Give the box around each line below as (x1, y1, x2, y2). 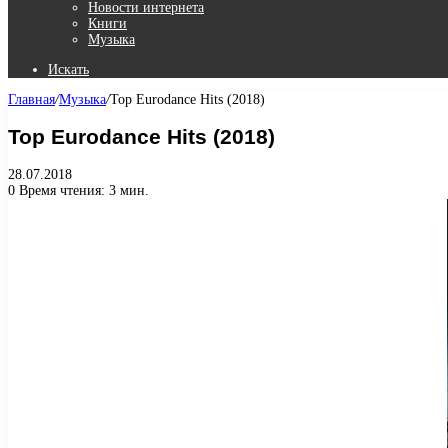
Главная (8, 92, 55, 107)
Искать (48, 62, 89, 77)
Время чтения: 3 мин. (15, 182, 149, 198)
